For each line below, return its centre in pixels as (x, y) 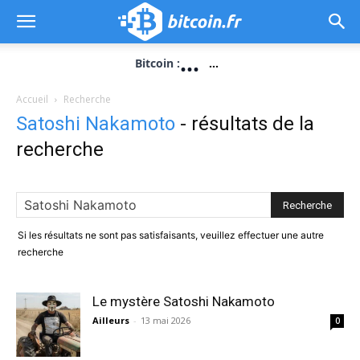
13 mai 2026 (166, 320)
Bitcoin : (157, 63)
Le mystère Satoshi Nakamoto (184, 301)
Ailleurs (111, 320)
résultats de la (253, 124)
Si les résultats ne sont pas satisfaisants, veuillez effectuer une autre (171, 235)
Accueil (32, 99)
